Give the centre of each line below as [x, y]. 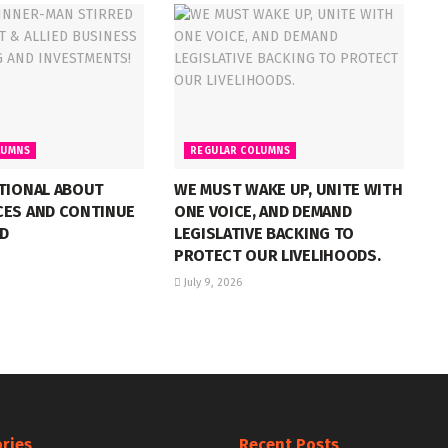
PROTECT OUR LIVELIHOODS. [277, 255]
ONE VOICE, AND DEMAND [262, 211]
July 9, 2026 [211, 282]
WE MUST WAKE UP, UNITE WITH [288, 189]
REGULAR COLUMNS [239, 150]
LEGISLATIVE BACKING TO [263, 233]
